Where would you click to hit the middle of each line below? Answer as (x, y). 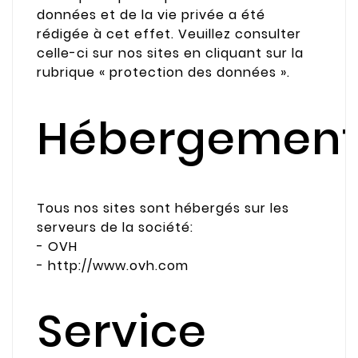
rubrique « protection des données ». (163, 73)
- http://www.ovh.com (113, 265)
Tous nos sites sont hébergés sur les (163, 208)
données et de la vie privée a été (151, 15)
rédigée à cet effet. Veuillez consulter (169, 34)
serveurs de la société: (115, 227)
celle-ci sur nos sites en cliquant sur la (170, 54)
